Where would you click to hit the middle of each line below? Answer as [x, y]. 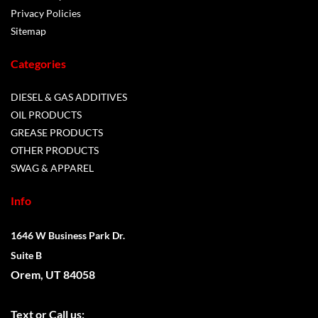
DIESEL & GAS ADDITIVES [69, 97]
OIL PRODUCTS [46, 115]
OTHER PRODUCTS [55, 150]
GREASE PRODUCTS [57, 132]
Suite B [27, 255]
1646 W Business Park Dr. [68, 235]
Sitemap [28, 31]
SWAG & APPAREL [52, 168]
